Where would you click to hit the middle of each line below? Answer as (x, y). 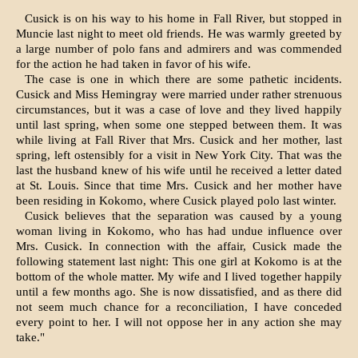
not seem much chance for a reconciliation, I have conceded (179, 307)
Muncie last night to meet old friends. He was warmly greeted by (179, 34)
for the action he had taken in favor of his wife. (133, 64)
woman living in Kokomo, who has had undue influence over (179, 231)
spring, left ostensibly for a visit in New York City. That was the (179, 155)
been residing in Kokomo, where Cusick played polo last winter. (176, 201)
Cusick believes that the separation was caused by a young (183, 216)
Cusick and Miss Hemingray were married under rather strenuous (179, 95)
